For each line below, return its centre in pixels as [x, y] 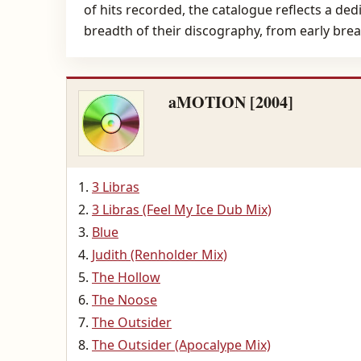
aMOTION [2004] [231, 102]
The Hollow [126, 277]
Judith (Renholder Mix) [160, 255]
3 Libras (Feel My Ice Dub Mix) [182, 210]
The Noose [124, 300]
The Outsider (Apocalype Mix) [181, 345]
